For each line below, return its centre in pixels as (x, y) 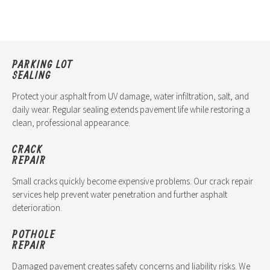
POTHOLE (34, 234)
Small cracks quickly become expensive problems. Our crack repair (133, 181)
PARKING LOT (42, 64)
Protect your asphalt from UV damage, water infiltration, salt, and (130, 96)
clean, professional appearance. (71, 123)
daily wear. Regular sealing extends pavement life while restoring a (131, 110)
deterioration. (37, 208)
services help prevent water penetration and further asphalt (120, 195)
